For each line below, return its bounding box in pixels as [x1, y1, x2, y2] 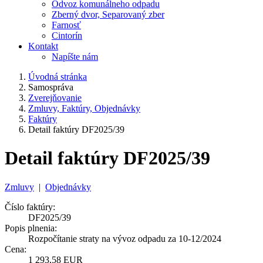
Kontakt [28, 41, 58, 51]
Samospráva [28, 82, 73, 92]
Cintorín [52, 31, 82, 41]
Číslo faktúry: [5, 201, 55, 212]
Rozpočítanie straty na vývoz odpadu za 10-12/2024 [28, 233, 221, 244]
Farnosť [52, 20, 81, 30]
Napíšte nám [52, 52, 98, 62]
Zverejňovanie [28, 93, 82, 103]
